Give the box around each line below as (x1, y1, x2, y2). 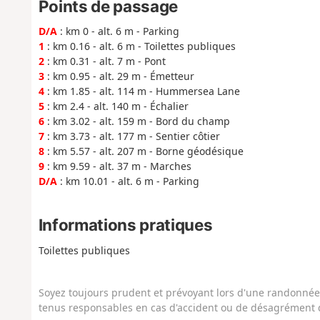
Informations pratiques (38, 215, 213, 235)
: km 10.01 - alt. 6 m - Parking (56, 174, 199, 188)
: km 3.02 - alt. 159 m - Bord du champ (44, 114, 230, 128)
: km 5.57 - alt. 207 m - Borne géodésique (44, 144, 244, 158)
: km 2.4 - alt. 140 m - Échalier (44, 99, 189, 113)
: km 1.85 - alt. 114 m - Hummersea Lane (44, 84, 240, 98)
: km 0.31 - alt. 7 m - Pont (44, 54, 166, 68)
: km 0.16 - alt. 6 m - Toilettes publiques (44, 39, 236, 53)
